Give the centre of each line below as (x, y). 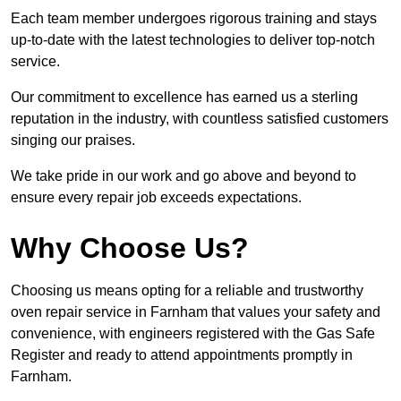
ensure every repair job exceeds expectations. (156, 198)
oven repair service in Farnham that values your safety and (196, 312)
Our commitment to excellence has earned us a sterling (184, 98)
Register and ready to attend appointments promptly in (182, 355)
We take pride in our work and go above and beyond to (183, 176)
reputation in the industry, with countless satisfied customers (200, 119)
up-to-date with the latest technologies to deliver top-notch (193, 40)
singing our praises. (73, 141)
